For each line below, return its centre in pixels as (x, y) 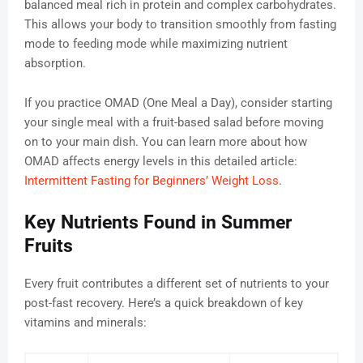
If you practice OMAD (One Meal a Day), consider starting (178, 103)
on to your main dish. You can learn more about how (166, 142)
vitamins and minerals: (85, 323)
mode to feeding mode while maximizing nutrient (156, 44)
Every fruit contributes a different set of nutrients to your (177, 284)
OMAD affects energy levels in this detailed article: (161, 162)
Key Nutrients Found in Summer (158, 223)
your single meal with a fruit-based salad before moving (174, 123)
